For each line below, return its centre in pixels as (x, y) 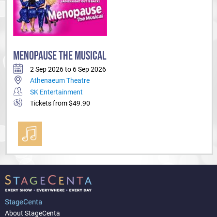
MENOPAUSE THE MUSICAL (60, 56)
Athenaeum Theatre (60, 81)
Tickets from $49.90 (60, 103)
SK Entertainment (56, 92)
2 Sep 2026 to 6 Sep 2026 (68, 69)
